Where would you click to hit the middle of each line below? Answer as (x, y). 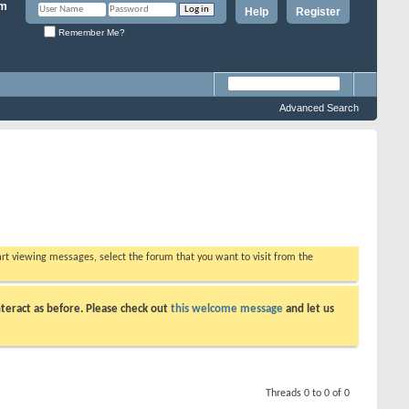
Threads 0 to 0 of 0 (308, 393)
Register (318, 12)
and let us (309, 309)
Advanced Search (319, 108)
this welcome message (227, 309)
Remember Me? (90, 32)
